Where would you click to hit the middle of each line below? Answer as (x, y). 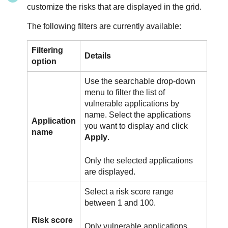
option (44, 62)
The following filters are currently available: (104, 26)
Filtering (48, 50)
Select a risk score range (129, 192)
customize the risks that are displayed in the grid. (115, 7)
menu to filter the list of (125, 93)
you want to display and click (136, 126)
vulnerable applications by (132, 104)
